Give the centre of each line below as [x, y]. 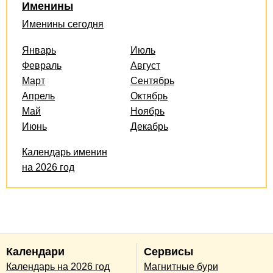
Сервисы [168, 251]
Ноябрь [147, 111]
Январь [39, 50]
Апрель [38, 96]
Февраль [42, 65]
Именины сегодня [63, 24]
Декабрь [149, 126]
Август [145, 65]
